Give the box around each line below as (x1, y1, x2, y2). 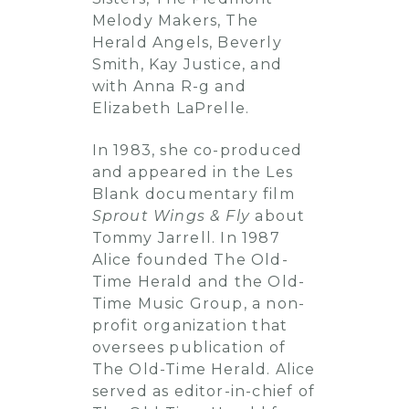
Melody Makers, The (91, 12, 259, 29)
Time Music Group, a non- (91, 295, 306, 312)
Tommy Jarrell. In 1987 (91, 229, 280, 246)
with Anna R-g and (91, 78, 246, 95)
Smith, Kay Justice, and (91, 56, 283, 73)
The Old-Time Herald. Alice (91, 361, 316, 378)
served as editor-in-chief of (91, 383, 316, 400)
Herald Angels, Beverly (91, 34, 282, 51)
